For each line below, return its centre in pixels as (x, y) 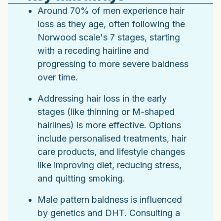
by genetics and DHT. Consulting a (109, 213)
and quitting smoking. (81, 178)
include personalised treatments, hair (112, 138)
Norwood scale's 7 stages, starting (109, 37)
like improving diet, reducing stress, (110, 165)
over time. (58, 77)
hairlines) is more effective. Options (109, 125)
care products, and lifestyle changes (111, 151)
